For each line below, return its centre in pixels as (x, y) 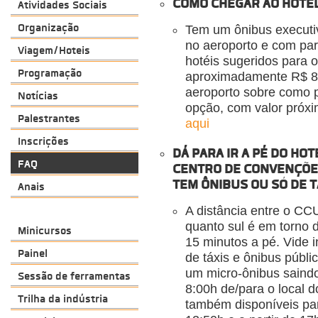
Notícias (38, 96)
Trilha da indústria (63, 299)
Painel (33, 253)
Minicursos (45, 231)
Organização (48, 28)
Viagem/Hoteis (54, 50)
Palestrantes (49, 119)
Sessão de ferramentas (74, 276)
